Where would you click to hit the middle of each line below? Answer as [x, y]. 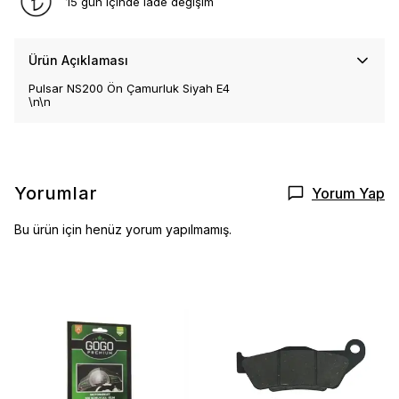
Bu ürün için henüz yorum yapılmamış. [123, 229]
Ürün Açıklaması [78, 60]
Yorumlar [56, 193]
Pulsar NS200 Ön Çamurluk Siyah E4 [129, 88]
